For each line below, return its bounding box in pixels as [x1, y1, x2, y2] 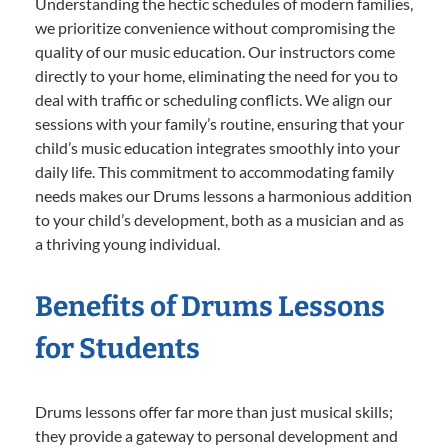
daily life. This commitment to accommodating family [35, 162, 394, 182]
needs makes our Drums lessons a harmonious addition [35, 186, 412, 206]
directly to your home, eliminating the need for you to [35, 66, 398, 86]
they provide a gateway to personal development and [35, 426, 398, 446]
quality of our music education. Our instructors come [35, 42, 395, 62]
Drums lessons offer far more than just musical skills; [35, 402, 393, 422]
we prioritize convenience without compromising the [35, 18, 395, 38]
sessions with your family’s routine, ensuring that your [35, 114, 404, 134]
